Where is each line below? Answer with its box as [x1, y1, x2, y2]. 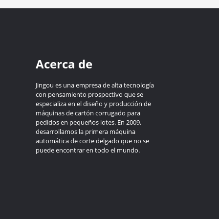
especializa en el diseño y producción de [35, 99, 151, 108]
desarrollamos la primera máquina [35, 127, 135, 136]
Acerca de [35, 55, 92, 72]
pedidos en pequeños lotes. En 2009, [35, 117, 141, 127]
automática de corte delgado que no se [35, 136, 149, 145]
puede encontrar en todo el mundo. [35, 145, 140, 154]
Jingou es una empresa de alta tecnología [35, 80, 154, 89]
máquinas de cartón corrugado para [35, 108, 140, 117]
